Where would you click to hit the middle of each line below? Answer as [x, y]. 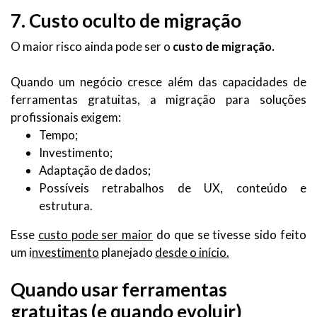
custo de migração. [224, 46]
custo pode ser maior [96, 234]
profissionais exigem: [66, 117]
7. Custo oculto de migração [126, 20]
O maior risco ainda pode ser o [92, 46]
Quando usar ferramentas [119, 290]
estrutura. [66, 205]
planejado [127, 252]
